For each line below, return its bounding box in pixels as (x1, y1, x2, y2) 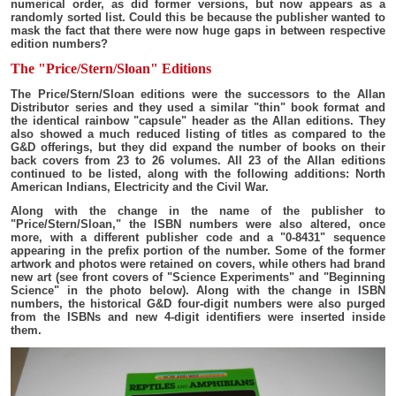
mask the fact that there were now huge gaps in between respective (11, 23, 385, 37)
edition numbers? (11, 36, 109, 50)
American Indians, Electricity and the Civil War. (11, 179, 270, 194)
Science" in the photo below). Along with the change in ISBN (11, 283, 385, 297)
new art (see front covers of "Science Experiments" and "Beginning (11, 270, 385, 284)
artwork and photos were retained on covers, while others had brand (11, 256, 385, 270)
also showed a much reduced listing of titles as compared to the (11, 126, 385, 141)
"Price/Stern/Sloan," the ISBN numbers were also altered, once (11, 217, 385, 231)
